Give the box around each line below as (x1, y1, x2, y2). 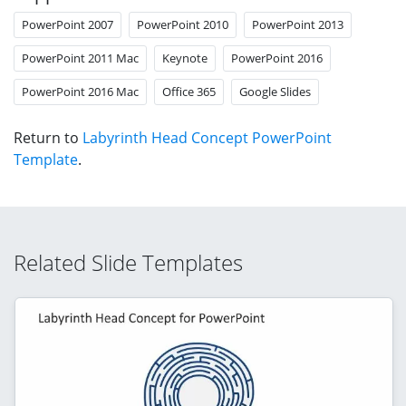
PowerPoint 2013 (252, 15, 343, 33)
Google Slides (239, 82, 311, 100)
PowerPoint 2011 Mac (22, 49, 139, 66)
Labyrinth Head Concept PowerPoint (82, 127, 332, 148)
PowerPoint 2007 (22, 15, 113, 33)
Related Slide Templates (14, 246, 243, 277)
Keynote (162, 49, 208, 66)
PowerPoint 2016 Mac (22, 82, 139, 100)
